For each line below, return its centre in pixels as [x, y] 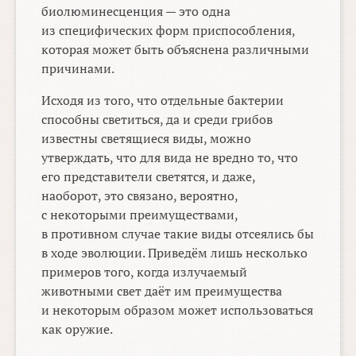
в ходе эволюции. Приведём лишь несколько [175, 253]
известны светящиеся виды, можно [147, 139]
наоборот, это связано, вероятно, [140, 196]
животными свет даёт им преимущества [162, 291]
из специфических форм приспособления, [168, 31]
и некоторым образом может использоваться [178, 310]
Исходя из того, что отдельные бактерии [163, 101]
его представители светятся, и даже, [149, 177]
